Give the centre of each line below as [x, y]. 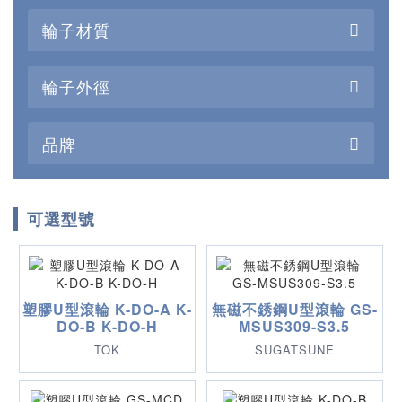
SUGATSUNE [294, 349]
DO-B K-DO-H [107, 326]
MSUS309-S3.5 [295, 326]
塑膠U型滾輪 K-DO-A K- [107, 309]
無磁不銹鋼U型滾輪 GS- [294, 309]
